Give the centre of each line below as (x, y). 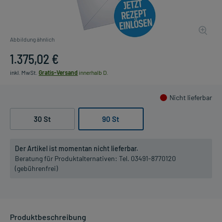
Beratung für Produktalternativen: (67, 158)
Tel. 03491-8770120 (147, 158)
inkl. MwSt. (24, 72)
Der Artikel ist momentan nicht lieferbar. (77, 148)
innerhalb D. (93, 72)
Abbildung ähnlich (32, 39)
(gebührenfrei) (36, 168)
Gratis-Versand (58, 72)
